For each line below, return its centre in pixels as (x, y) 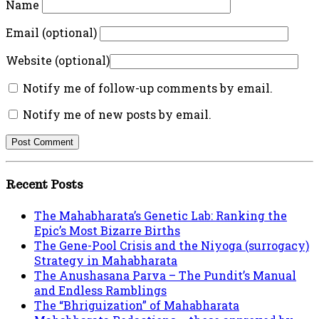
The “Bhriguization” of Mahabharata (137, 305)
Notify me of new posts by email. (117, 115)
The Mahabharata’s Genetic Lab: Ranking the (161, 215)
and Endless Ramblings (100, 290)
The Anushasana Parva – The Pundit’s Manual (165, 275)
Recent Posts (45, 185)
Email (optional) (51, 33)
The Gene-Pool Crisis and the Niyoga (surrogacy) (172, 245)
